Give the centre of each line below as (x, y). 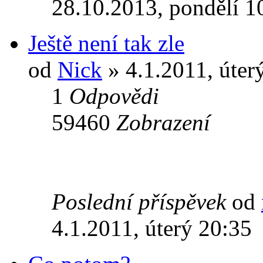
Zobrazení (163, 122)
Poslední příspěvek (142, 201)
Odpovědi (114, 96)
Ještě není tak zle (106, 43)
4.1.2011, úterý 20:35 (152, 228)
